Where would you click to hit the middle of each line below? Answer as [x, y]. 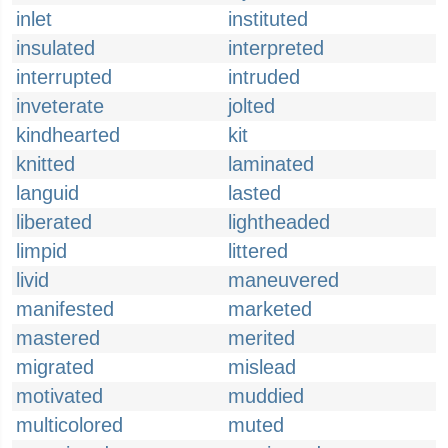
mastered [58, 338]
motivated [59, 396]
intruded [264, 77]
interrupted [64, 77]
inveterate [60, 106]
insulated [55, 48]
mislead [262, 367]
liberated [54, 222]
